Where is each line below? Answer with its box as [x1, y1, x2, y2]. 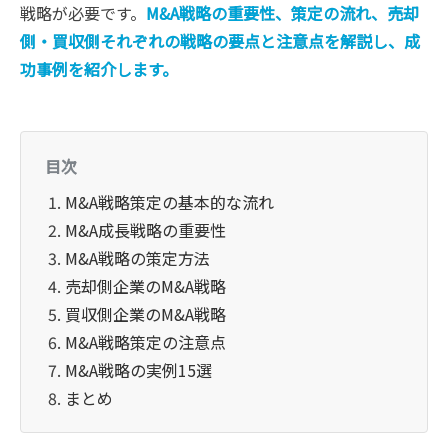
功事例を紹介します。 [20, 57, 178, 81]
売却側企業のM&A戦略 [65, 274, 226, 298]
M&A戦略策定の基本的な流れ [65, 190, 274, 214]
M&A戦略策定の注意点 [65, 330, 226, 354]
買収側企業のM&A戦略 [65, 302, 226, 326]
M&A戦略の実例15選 [65, 358, 212, 382]
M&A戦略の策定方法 [65, 246, 210, 270]
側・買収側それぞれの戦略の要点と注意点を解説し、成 [20, 29, 420, 53]
